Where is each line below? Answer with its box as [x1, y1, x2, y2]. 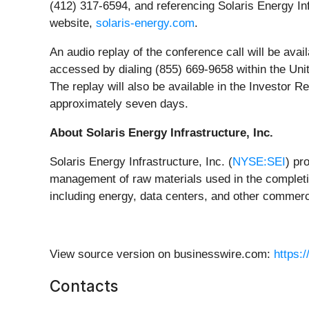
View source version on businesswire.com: [50, 248, 274, 261]
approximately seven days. [50, 97, 188, 111]
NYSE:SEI [232, 155, 286, 169]
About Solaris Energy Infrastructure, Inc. [50, 126, 273, 140]
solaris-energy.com [96, 17, 195, 30]
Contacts [50, 277, 118, 296]
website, [50, 17, 96, 30]
